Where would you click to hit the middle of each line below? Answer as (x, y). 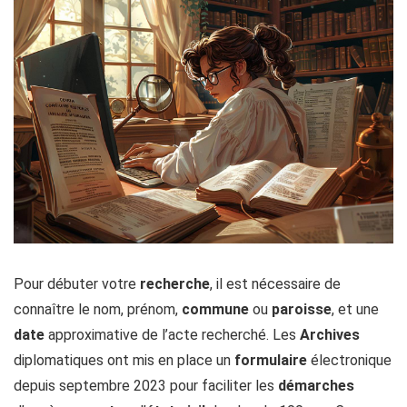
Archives (330, 335)
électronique (349, 360)
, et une (355, 309)
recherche (175, 284)
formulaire (271, 360)
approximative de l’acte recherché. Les (172, 335)
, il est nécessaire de (275, 284)
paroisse (302, 309)
